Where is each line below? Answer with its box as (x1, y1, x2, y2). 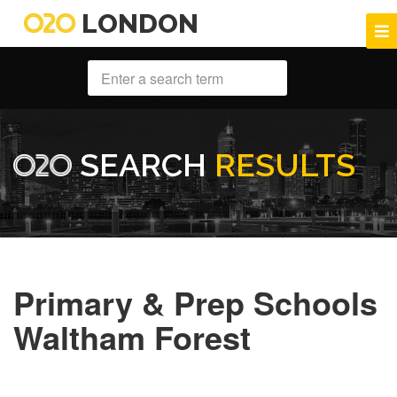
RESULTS (214, 146, 356, 184)
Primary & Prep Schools (13, 279, 378, 326)
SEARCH (72, 146, 215, 184)
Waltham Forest (13, 314, 251, 361)
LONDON (75, 8, 199, 39)
